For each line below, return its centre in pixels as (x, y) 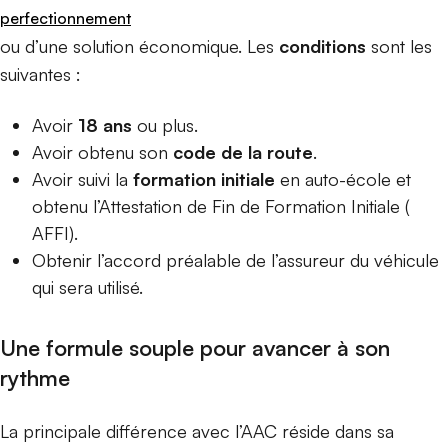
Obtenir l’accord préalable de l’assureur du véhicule (235, 260)
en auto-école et (345, 179)
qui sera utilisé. (87, 287)
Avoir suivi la (82, 179)
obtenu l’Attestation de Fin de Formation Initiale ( (220, 206)
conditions (322, 46)
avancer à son (321, 348)
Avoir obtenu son (102, 152)
